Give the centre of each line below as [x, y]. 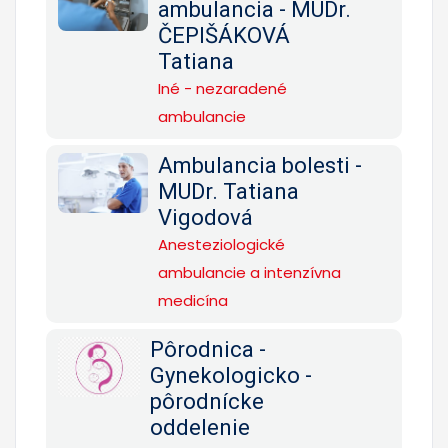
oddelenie [199, 427]
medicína [193, 300]
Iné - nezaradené [222, 88]
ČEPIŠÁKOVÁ [224, 35]
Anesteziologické [221, 244]
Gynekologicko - [230, 375]
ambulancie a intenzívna [249, 272]
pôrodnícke [206, 401]
